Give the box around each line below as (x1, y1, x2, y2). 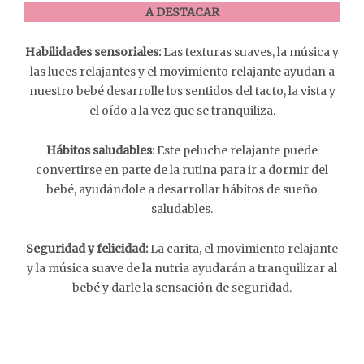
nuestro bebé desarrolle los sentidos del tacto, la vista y (28, 84, 336, 98)
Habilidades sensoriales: (25, 45, 163, 59)
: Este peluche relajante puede (152, 143, 318, 158)
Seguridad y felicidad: (26, 241, 148, 256)
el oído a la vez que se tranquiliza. (89, 103, 275, 118)
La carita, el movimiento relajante (148, 241, 338, 256)
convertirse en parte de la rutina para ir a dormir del (36, 162, 328, 177)
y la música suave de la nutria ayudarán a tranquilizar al (27, 261, 337, 275)
